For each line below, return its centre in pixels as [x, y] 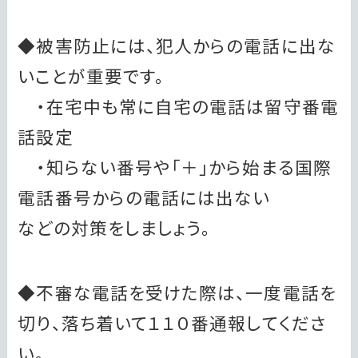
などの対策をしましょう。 [115, 227]
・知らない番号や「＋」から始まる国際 [175, 166]
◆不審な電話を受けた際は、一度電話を [177, 292]
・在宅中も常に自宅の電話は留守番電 [178, 105]
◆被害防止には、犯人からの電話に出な [177, 45]
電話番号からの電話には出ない [144, 197]
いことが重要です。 [91, 75]
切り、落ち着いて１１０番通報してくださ [172, 322]
